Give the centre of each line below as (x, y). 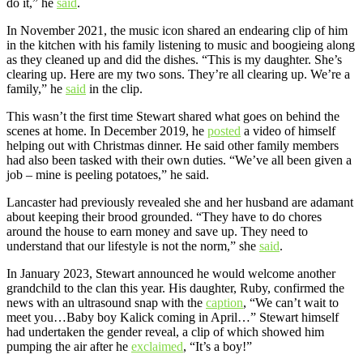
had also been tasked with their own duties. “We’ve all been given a (179, 160)
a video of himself (288, 131)
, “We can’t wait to (291, 303)
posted (224, 131)
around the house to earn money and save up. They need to (157, 232)
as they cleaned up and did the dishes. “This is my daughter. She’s (174, 60)
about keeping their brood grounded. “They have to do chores (164, 217)
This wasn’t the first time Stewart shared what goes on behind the (173, 117)
